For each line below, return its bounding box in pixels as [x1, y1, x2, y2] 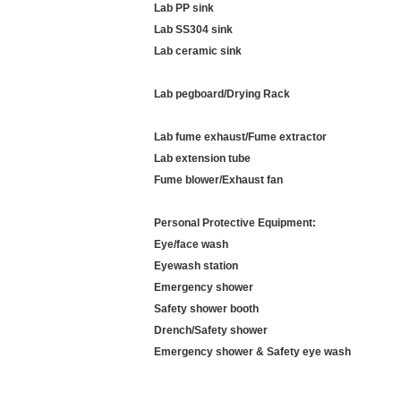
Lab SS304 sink [154, 23, 233, 36]
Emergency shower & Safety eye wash [154, 346, 351, 358]
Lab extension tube [154, 152, 251, 165]
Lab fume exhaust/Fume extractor [154, 131, 327, 143]
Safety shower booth [154, 303, 259, 315]
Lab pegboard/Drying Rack [154, 88, 290, 100]
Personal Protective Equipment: [154, 217, 316, 229]
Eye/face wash [154, 238, 228, 251]
